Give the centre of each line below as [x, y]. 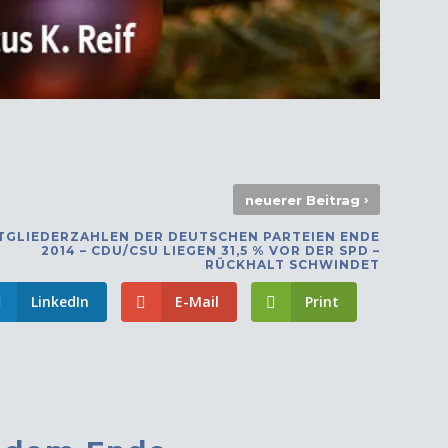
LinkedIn [60, 302]
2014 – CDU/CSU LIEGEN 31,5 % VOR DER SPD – [210, 251]
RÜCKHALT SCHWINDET [292, 265]
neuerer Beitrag [304, 200]
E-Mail [196, 302]
